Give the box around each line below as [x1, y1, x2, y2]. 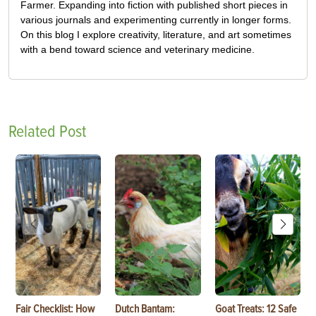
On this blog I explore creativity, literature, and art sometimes [20, 29, 291, 41]
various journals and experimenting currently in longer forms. [20, 14, 291, 26]
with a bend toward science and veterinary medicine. [20, 44, 255, 56]
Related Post [8, 121, 86, 142]
